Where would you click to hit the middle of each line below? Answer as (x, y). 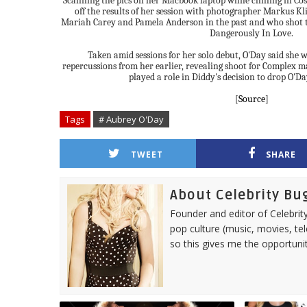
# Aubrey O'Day (131, 119)
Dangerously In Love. (251, 33)
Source (251, 99)
